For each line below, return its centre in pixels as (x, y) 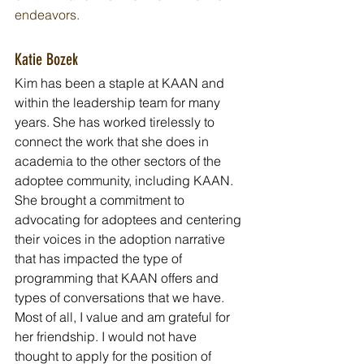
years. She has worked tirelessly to (116, 122)
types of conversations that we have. (121, 298)
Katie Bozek (46, 60)
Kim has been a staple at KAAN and (121, 83)
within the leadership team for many (119, 103)
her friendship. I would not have (107, 337)
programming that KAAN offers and (118, 278)
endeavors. (47, 15)
